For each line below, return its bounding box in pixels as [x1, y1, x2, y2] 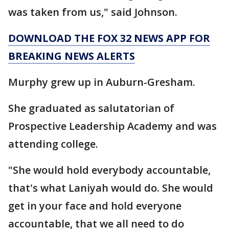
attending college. [8, 137, 98, 151]
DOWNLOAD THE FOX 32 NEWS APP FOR [8, 31, 210, 45]
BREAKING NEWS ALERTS [8, 49, 135, 63]
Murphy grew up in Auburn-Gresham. [8, 75, 195, 89]
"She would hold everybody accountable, [8, 163, 211, 177]
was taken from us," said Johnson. [8, 5, 177, 19]
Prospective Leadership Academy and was [8, 119, 217, 133]
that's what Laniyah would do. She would [8, 181, 213, 195]
